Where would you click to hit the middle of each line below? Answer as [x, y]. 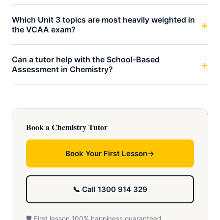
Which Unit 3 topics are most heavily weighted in [103, 20]
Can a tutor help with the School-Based [86, 59]
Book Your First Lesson [106, 153]
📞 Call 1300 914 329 [110, 189]
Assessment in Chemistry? [62, 69]
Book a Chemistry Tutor [67, 127]
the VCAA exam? [44, 29]
